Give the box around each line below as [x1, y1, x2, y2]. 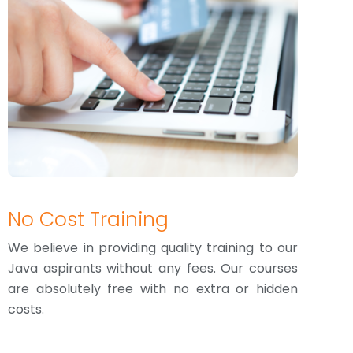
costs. [8, 300, 44, 318]
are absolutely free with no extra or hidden [8, 280, 298, 298]
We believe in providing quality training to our [8, 239, 298, 257]
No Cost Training [8, 206, 169, 233]
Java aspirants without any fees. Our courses [8, 259, 298, 277]
